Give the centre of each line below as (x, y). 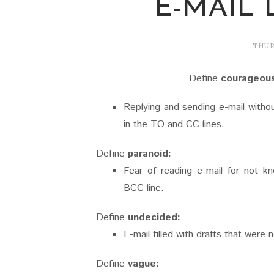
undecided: (154, 217)
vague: (143, 264)
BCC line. (144, 188)
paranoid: (150, 154)
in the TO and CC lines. (176, 124)
